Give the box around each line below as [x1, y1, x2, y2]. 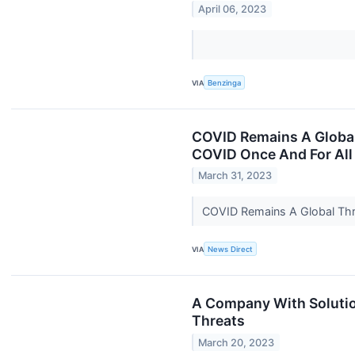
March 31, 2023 [198, 170, 273, 182]
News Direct [208, 244, 254, 254]
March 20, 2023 [198, 336, 275, 349]
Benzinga [208, 78, 242, 87]
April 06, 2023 [198, 2, 267, 15]
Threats [192, 312, 245, 330]
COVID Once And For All [192, 145, 353, 162]
